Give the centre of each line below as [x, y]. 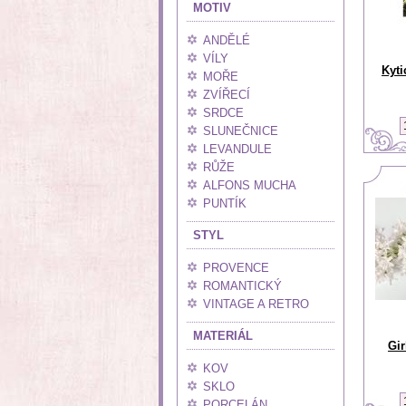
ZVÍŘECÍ [227, 95]
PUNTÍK [225, 203]
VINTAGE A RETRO [256, 304]
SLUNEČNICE [241, 131]
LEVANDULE [237, 149]
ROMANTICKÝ [242, 286]
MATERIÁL [223, 336]
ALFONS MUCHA [250, 185]
